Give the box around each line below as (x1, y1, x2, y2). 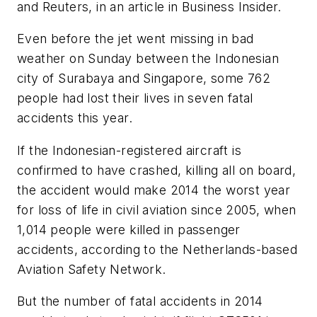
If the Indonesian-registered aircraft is (17, 142, 241, 158)
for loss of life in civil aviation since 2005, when (17, 202, 296, 217)
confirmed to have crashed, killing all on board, (17, 162, 296, 178)
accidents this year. (17, 110, 132, 126)
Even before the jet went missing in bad (17, 31, 254, 47)
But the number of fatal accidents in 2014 (17, 294, 263, 309)
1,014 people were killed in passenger (17, 221, 241, 237)
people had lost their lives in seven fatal (17, 91, 253, 106)
